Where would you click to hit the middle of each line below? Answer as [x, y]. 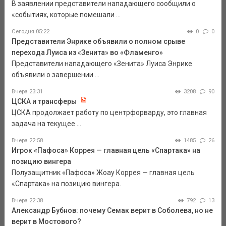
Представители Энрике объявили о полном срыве [98, 42]
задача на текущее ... [46, 124]
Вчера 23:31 [27, 92]
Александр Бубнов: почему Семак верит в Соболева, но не [112, 211]
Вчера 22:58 [27, 141]
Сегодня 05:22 [30, 32]
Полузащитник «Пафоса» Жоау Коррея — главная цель [103, 173]
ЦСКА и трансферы [45, 102]
